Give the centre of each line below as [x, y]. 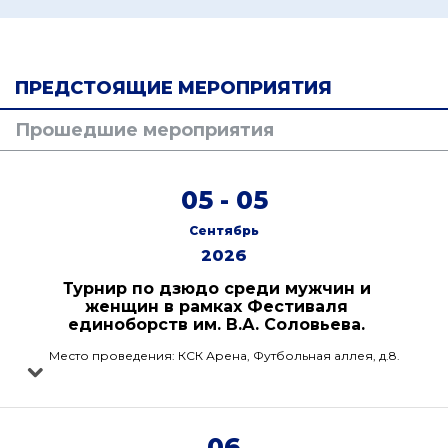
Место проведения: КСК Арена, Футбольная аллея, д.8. [224, 355]
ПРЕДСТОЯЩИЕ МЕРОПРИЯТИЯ [173, 88]
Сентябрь [224, 230]
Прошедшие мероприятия [144, 130]
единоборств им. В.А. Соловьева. [216, 324]
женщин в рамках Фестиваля [216, 306]
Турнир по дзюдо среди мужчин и [216, 288]
